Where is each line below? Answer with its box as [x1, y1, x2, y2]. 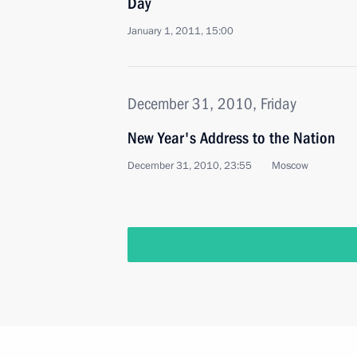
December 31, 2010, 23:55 [127, 159, 252, 173]
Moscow [272, 159, 308, 173]
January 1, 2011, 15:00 [127, 24, 233, 38]
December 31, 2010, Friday [127, 94, 296, 113]
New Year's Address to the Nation [127, 128, 335, 147]
